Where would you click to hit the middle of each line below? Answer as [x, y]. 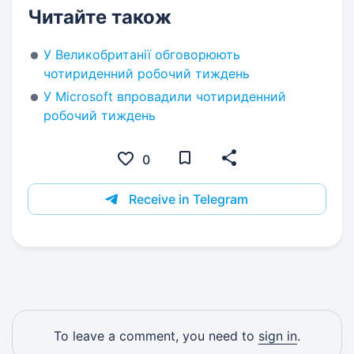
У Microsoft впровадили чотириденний [165, 96]
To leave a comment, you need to [156, 335]
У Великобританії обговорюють [142, 54]
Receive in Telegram [188, 199]
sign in [278, 335]
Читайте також [100, 17]
